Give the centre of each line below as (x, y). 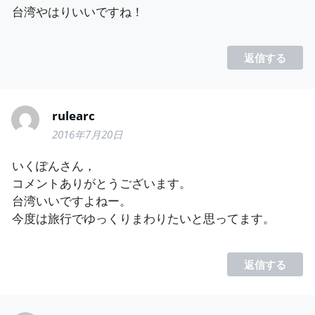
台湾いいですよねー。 (72, 201)
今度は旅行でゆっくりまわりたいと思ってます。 (144, 219)
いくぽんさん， (54, 166)
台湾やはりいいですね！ (78, 11)
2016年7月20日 (88, 134)
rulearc (74, 115)
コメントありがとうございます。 (102, 184)
